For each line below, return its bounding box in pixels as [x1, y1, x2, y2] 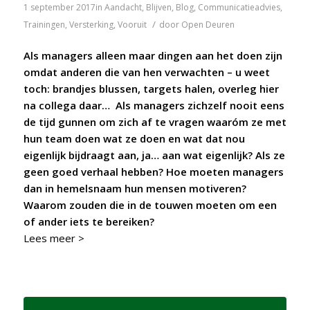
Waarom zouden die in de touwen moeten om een [23, 198, 277, 212]
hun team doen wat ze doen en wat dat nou [23, 131, 245, 146]
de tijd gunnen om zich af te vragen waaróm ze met [23, 115, 286, 129]
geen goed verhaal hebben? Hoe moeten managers [23, 165, 284, 179]
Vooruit [117, 18, 147, 30]
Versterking [69, 18, 113, 30]
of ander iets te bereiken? [23, 215, 154, 229]
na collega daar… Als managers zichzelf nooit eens [23, 98, 284, 113]
